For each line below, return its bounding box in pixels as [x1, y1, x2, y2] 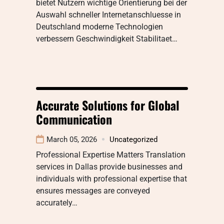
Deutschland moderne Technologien [36, 21, 163, 31]
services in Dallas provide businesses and [36, 161, 182, 171]
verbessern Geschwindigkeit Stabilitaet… [36, 33, 177, 43]
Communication [36, 109, 112, 128]
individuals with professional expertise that [36, 173, 187, 183]
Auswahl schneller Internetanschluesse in [36, 9, 181, 19]
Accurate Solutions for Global [36, 95, 179, 114]
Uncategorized [109, 134, 157, 144]
